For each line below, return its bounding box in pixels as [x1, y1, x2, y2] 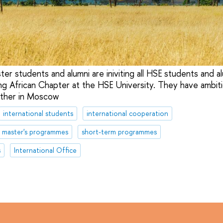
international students [2, 109, 73, 118]
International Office [13, 145, 77, 155]
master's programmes [1, 126, 68, 136]
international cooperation [86, 109, 168, 118]
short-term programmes [81, 126, 157, 136]
